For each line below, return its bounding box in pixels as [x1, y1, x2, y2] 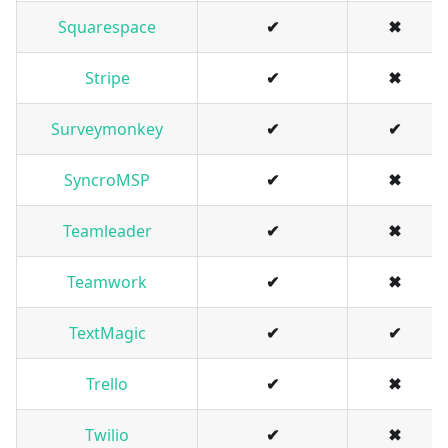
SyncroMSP [64, 169, 150, 192]
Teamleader [62, 220, 152, 243]
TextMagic [68, 322, 146, 345]
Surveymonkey [51, 118, 163, 141]
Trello [86, 373, 128, 396]
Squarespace [58, 16, 156, 39]
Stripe [84, 67, 130, 90]
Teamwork [67, 271, 147, 294]
